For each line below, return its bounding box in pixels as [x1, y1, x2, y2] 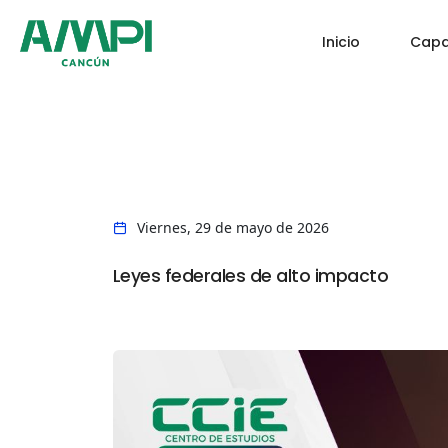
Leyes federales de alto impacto [112, 263, 388, 288]
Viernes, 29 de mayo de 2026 [136, 217, 329, 237]
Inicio [322, 32, 360, 52]
